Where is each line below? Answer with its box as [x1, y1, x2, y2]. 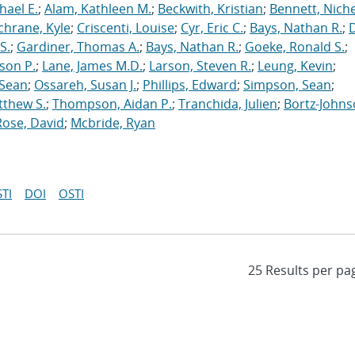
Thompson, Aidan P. [52, 95, 172, 113]
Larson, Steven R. [149, 57, 251, 74]
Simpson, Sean [243, 76, 331, 94]
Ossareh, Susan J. [34, 76, 136, 94]
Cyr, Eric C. [181, 19, 243, 36]
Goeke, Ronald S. [245, 38, 345, 55]
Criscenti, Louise [77, 19, 174, 36]
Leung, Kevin [258, 57, 333, 74]
